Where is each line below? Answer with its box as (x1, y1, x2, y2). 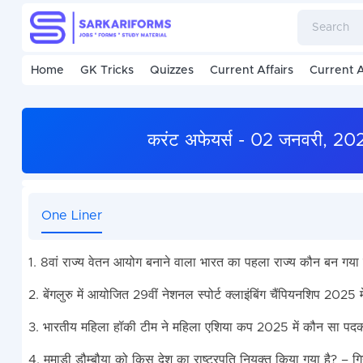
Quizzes (149, 65, 194, 76)
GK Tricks (79, 65, 134, 76)
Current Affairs (209, 65, 293, 76)
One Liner (41, 209, 102, 223)
